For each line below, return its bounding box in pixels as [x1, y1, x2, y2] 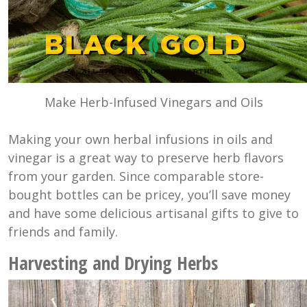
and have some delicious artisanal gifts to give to [8, 204, 299, 221]
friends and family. [8, 223, 118, 240]
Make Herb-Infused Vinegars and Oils [44, 93, 263, 110]
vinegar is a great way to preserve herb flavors [8, 149, 284, 166]
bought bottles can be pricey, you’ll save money [8, 186, 291, 203]
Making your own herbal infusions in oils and [8, 130, 273, 147]
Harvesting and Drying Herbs [8, 249, 218, 275]
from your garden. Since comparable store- [8, 167, 264, 184]
